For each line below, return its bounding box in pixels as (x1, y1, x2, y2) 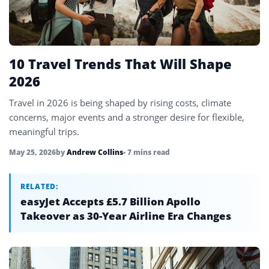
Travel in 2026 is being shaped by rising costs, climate (9, 96, 231, 109)
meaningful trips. (9, 125, 79, 138)
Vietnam (25, 23, 56, 34)
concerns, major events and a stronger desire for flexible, (9, 110, 244, 123)
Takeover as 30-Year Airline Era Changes (20, 208, 231, 223)
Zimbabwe (25, 47, 63, 58)
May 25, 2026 (9, 147, 56, 157)
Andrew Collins (67, 147, 123, 157)
